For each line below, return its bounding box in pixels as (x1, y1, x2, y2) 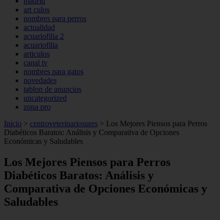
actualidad (24, 23, 55, 31)
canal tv (24, 58, 48, 67)
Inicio (4, 119, 22, 128)
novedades (24, 76, 56, 84)
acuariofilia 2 (24, 32, 64, 40)
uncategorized (24, 94, 67, 102)
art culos (24, 5, 50, 14)
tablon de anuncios (24, 85, 82, 93)
